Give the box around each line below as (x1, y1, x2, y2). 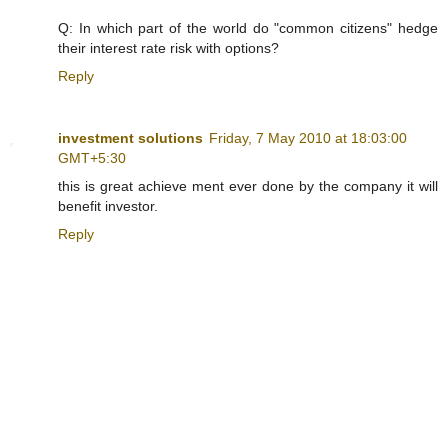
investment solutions (58, 130, 203, 147)
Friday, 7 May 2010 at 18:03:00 (209, 130, 407, 147)
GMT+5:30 (58, 150, 126, 167)
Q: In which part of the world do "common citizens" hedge (58, 20, 438, 37)
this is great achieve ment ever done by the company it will (58, 178, 438, 195)
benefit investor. (58, 198, 158, 215)
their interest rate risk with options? (58, 40, 279, 57)
